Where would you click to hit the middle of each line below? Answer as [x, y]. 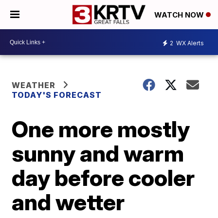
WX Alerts [189, 43]
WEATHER [34, 85]
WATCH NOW [180, 15]
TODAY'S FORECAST [57, 95]
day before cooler [103, 178]
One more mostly [101, 129]
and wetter [68, 202]
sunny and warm [98, 153]
